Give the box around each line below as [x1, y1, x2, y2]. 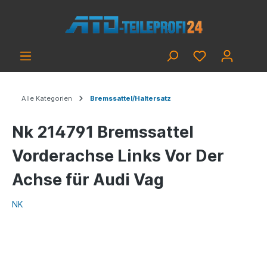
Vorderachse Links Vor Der [12, 146, 224, 166]
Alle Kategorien [21, 94, 72, 103]
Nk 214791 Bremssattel [12, 122, 194, 142]
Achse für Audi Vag [12, 170, 164, 190]
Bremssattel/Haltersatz [90, 94, 171, 103]
